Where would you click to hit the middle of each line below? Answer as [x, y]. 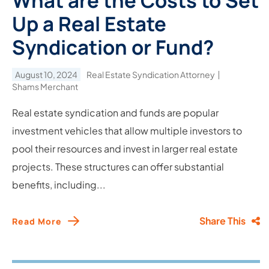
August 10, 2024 [46, 74]
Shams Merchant [45, 86]
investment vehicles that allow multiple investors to [127, 131]
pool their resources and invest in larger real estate [125, 149]
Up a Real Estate [89, 24]
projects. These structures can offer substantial [118, 167]
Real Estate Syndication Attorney [151, 74]
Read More [37, 221]
